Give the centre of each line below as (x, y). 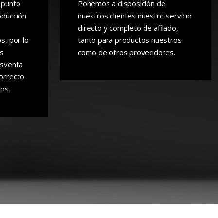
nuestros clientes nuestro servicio (135, 16)
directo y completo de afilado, (128, 28)
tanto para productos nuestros (130, 40)
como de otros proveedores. (127, 52)
